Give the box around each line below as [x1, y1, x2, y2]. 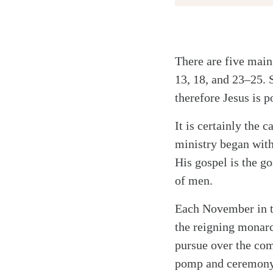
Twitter [65, 68, 96, 80]
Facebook [65, 88, 105, 100]
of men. [175, 174, 213, 187]
